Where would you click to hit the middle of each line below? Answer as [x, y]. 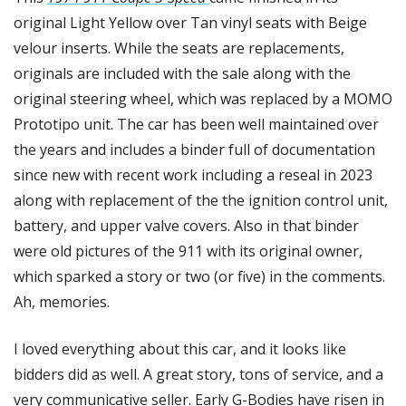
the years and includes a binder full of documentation [194, 150]
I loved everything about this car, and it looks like [180, 349]
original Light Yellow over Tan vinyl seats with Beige [190, 23]
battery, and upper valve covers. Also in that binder [186, 226]
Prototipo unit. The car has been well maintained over [196, 125]
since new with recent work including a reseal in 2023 [193, 175]
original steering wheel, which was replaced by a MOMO [203, 99]
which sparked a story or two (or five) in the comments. [199, 277]
